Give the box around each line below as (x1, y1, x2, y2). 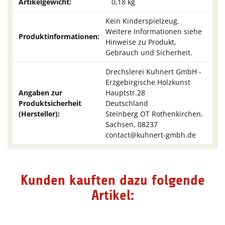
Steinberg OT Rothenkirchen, (105, 109, 203, 119)
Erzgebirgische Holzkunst (105, 77, 190, 87)
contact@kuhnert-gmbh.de (105, 130, 196, 140)
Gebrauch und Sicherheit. (105, 48, 192, 58)
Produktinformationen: (19, 32, 99, 42)
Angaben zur (19, 88, 62, 98)
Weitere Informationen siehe (105, 27, 202, 37)
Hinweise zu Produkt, (105, 37, 176, 47)
